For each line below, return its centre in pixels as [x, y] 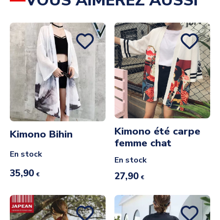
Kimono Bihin [41, 134]
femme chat [143, 143]
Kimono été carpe [157, 131]
